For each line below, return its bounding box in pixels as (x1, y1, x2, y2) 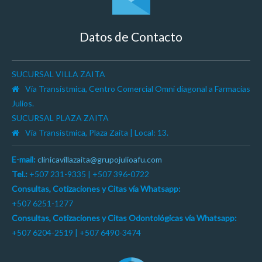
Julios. (12, 98, 34, 108)
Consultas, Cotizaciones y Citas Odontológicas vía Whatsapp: (12, 213, 237, 223)
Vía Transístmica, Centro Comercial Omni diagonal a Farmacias (25, 84, 250, 94)
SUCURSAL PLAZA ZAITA (12, 113, 109, 123)
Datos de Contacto (80, 29, 182, 44)
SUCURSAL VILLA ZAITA (12, 69, 105, 79)
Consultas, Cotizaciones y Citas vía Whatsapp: (12, 184, 181, 194)
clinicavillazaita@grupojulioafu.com (37, 154, 162, 164)
